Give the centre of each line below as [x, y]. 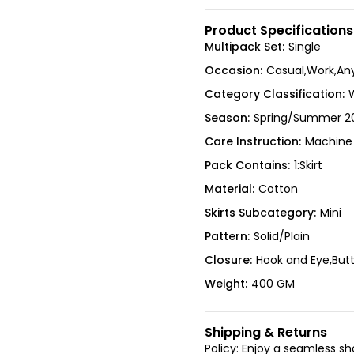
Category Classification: [274, 94]
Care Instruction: [252, 142]
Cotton [278, 189]
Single [304, 47]
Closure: [228, 260]
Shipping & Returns [265, 332]
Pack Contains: [247, 166]
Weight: [226, 284]
